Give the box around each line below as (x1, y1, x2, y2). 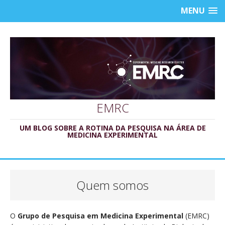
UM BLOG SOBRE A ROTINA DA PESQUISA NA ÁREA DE (19, 123, 206, 133)
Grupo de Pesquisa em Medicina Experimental (18, 211, 183, 221)
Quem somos (76, 177, 149, 194)
